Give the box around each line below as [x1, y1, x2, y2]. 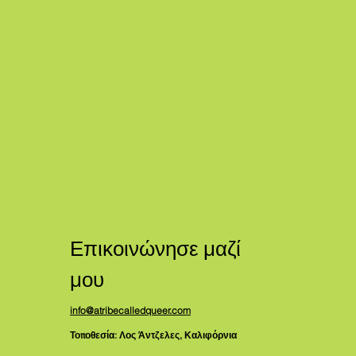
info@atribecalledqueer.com [70, 304, 192, 316]
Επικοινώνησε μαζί [70, 231, 242, 262]
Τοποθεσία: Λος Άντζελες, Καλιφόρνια [70, 329, 238, 341]
